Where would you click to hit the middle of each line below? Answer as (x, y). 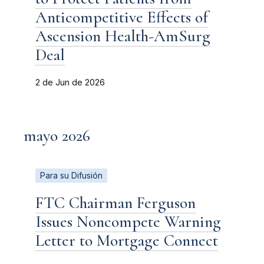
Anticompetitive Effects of (122, 17)
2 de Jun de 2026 (70, 82)
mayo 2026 (57, 135)
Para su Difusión (71, 175)
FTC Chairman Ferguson (115, 202)
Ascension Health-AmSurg (123, 36)
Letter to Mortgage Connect (127, 240)
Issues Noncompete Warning (128, 221)
